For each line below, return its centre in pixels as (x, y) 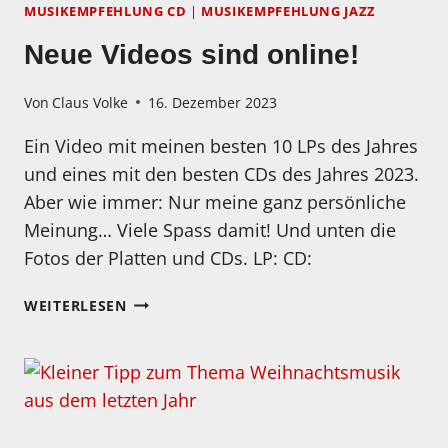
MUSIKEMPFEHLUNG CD (105, 11)
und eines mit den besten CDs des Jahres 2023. (221, 173)
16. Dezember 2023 (213, 102)
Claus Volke (90, 102)
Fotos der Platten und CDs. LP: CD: (168, 257)
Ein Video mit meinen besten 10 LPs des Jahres (221, 145)
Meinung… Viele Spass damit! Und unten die (210, 229)
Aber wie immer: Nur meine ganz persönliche (215, 201)
